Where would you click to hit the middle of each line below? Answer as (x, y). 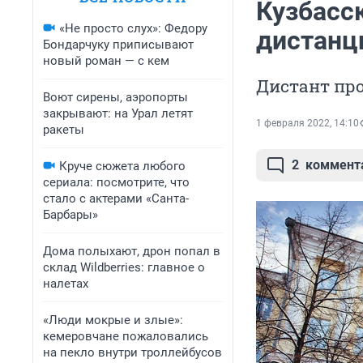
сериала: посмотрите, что (116, 182)
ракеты (64, 130)
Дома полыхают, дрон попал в (132, 251)
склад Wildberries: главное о (124, 267)
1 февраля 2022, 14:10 (307, 124)
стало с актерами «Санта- (116, 199)
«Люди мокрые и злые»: (113, 320)
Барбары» (70, 215)
